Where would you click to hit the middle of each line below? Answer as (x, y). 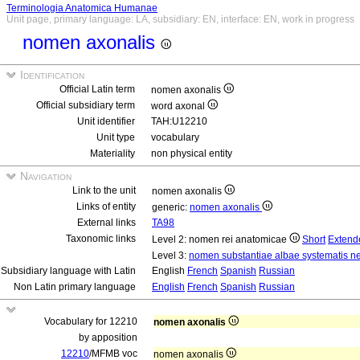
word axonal (179, 106)
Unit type (116, 137)
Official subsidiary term (86, 105)
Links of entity (106, 207)
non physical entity (192, 153)
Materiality (112, 153)
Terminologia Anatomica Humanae (82, 8)
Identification (51, 75)
